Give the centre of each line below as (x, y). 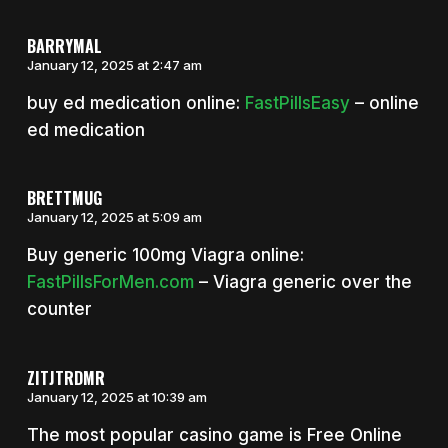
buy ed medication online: (135, 102)
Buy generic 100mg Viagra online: (165, 255)
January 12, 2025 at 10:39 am (116, 396)
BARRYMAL (64, 45)
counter (59, 309)
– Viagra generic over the (302, 282)
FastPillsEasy (297, 102)
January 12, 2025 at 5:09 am (114, 217)
